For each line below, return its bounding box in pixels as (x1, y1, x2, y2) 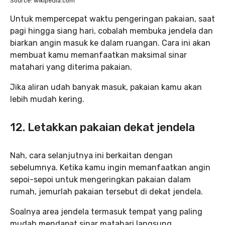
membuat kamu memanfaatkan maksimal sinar (10, 50, 187, 60)
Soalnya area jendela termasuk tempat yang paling (10, 207, 202, 216)
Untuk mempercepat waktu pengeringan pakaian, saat (10, 14, 215, 24)
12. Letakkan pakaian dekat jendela (10, 121, 195, 134)
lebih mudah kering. (10, 94, 84, 104)
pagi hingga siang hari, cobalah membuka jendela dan (10, 26, 213, 36)
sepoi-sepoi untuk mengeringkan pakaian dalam (10, 175, 191, 184)
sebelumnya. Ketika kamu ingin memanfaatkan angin (10, 163, 210, 172)
